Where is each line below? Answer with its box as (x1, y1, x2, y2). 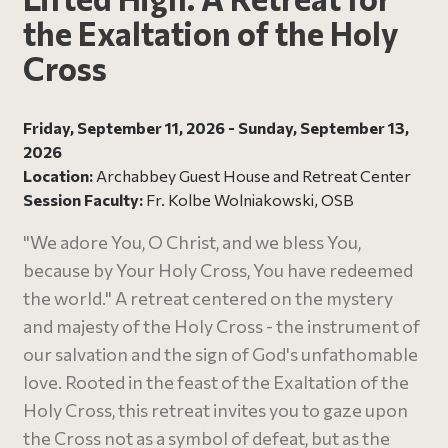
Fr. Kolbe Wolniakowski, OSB (146, 190, 354, 209)
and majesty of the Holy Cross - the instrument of (23, 315, 420, 337)
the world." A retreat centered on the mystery (23, 287, 393, 309)
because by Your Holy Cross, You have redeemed (23, 259, 413, 281)
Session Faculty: (23, 190, 146, 209)
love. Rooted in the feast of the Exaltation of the (23, 371, 409, 393)
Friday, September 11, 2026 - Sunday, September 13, (23, 118, 409, 137)
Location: (23, 166, 93, 185)
